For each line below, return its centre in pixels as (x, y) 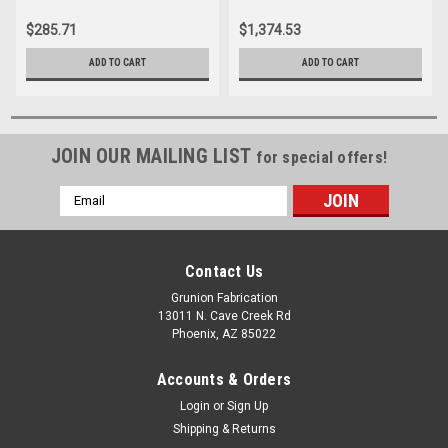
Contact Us (224, 271)
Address (86, 215)
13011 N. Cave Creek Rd (224, 315)
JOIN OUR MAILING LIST (153, 155)
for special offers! (322, 157)
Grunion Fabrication (224, 297)
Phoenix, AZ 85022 (224, 333)
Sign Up (248, 405)
